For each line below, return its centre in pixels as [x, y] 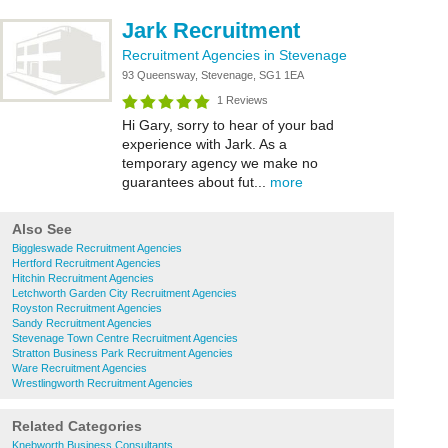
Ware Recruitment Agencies [79, 368]
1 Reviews [242, 100]
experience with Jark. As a [204, 144]
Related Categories [77, 426]
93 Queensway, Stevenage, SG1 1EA [213, 75]
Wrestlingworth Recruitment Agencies [102, 383]
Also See [42, 229]
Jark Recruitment [211, 30]
